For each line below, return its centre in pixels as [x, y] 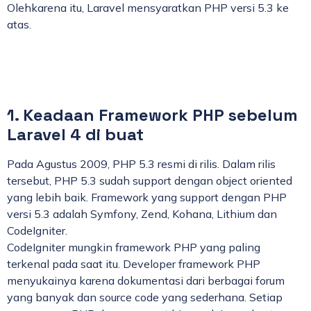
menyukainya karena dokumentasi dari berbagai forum [146, 281]
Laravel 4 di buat [75, 135]
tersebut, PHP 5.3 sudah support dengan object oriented [150, 181]
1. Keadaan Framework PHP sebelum [152, 115]
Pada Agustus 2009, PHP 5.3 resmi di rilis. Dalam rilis [141, 164]
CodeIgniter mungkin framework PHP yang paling [134, 247]
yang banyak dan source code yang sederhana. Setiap [145, 297]
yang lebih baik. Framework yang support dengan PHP [147, 197]
